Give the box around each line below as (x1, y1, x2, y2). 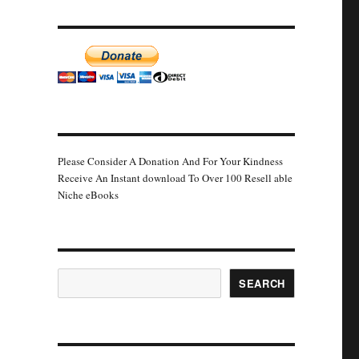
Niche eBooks (57, 188, 119, 202)
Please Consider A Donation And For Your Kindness (57, 154, 283, 168)
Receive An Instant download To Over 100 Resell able (57, 171, 292, 185)
